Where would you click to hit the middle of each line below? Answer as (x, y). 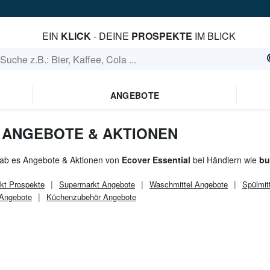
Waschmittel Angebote (189, 184)
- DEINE (111, 36)
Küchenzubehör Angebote (91, 197)
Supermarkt (79, 184)
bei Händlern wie (225, 160)
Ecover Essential (156, 160)
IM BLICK (214, 36)
